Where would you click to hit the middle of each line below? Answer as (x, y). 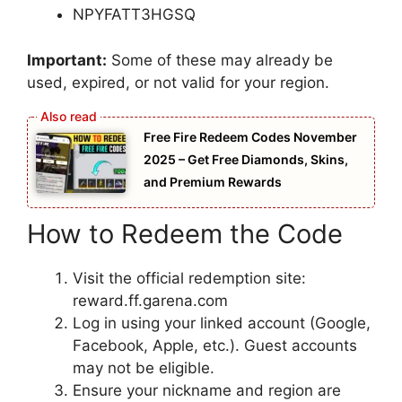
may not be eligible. (144, 367)
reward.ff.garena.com (150, 300)
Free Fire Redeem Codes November (250, 137)
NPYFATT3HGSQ (134, 15)
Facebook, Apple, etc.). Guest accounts (215, 345)
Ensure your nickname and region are (207, 390)
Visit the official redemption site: (189, 278)
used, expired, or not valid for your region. (178, 82)
